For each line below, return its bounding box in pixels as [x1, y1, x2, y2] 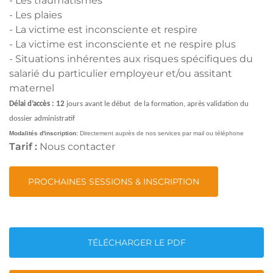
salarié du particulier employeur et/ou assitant [9, 68, 232, 79]
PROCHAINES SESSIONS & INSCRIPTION [28, 175, 199, 187]
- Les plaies [9, 9, 62, 21]
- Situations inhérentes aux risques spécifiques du [9, 53, 253, 65]
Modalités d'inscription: [9, 130, 80, 136]
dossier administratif [9, 115, 75, 122]
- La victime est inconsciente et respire [9, 24, 197, 35]
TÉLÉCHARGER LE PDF [87, 236, 186, 248]
